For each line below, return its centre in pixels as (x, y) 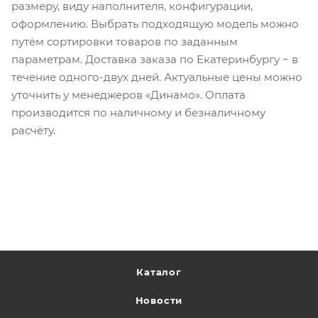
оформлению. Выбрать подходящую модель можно (155, 23)
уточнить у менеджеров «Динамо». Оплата (128, 94)
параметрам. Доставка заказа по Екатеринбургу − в (155, 59)
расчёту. (33, 130)
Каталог (159, 272)
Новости (159, 300)
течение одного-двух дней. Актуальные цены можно (157, 77)
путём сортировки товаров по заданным (125, 41)
